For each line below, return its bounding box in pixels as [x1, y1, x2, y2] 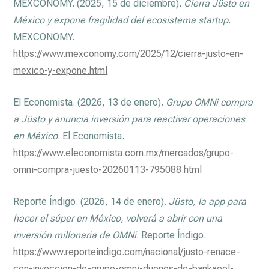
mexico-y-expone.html [13, 64, 108, 76]
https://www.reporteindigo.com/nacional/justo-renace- [13, 246, 241, 258]
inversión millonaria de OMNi [13, 229, 137, 241]
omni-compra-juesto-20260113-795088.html [13, 163, 202, 175]
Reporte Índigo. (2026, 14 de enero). [13, 195, 169, 207]
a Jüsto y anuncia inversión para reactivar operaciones [13, 113, 246, 125]
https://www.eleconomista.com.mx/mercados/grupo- [13, 147, 234, 159]
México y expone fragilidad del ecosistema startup [13, 14, 229, 26]
